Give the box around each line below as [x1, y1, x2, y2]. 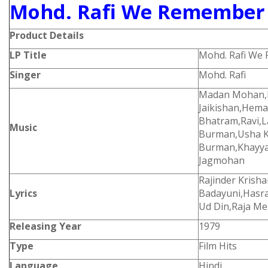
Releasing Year [10, 220, 81, 233]
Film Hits [199, 239, 237, 252]
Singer [10, 68, 41, 81]
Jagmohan [199, 154, 245, 167]
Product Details [10, 29, 84, 42]
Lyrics [10, 187, 37, 200]
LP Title [10, 48, 47, 62]
